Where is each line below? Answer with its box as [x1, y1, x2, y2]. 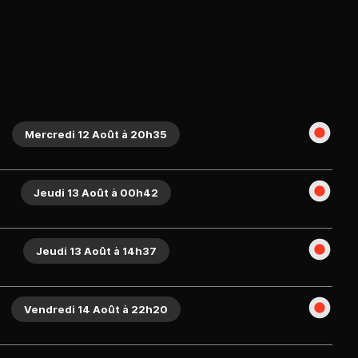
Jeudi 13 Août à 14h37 [35, 244, 157, 257]
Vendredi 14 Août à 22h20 [24, 302, 168, 316]
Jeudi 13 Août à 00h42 [34, 185, 158, 199]
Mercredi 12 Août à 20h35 [25, 127, 167, 141]
